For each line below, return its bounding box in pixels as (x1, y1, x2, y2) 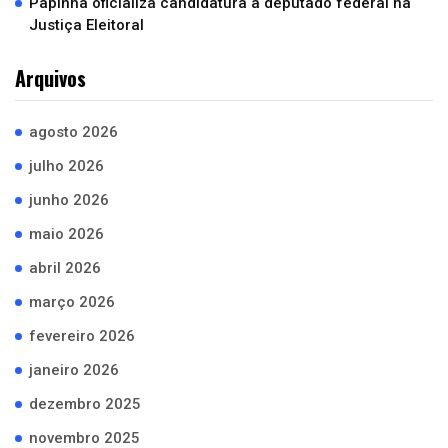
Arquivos (15, 63, 86, 94)
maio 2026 (29, 225, 104, 244)
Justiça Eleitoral (29, 16, 144, 35)
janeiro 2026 (29, 361, 119, 380)
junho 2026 (29, 191, 109, 210)
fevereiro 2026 (29, 327, 135, 346)
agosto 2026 (29, 123, 118, 142)
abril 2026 (29, 259, 101, 278)
